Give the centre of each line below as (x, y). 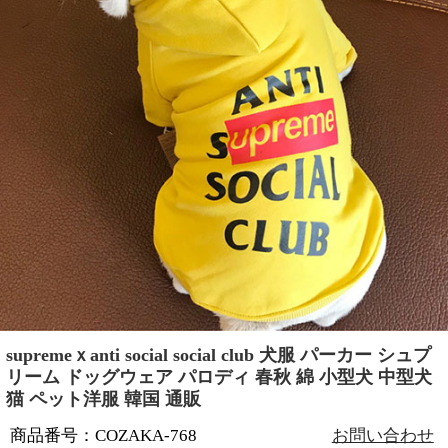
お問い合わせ (382, 435)
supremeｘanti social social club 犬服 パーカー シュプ (218, 354)
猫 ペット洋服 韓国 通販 (103, 398)
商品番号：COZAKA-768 (103, 435)
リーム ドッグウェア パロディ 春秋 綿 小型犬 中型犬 (218, 376)
